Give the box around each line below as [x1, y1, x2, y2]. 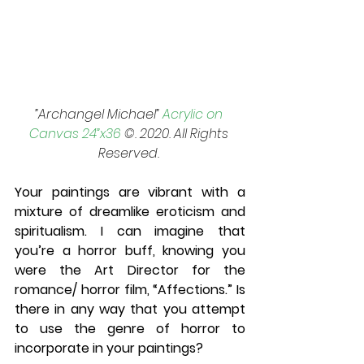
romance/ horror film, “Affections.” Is [15, 279, 245, 299]
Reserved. [97, 143, 162, 162]
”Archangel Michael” [34, 104, 162, 123]
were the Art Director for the [15, 260, 245, 279]
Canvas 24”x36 [28, 123, 121, 143]
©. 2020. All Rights [120, 123, 232, 143]
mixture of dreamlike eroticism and [15, 201, 245, 221]
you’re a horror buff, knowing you [15, 240, 245, 260]
